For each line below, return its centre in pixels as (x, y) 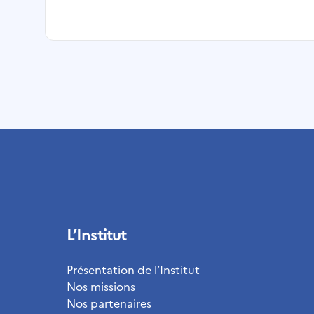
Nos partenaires (109, 303)
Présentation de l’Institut (133, 269)
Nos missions (101, 286)
